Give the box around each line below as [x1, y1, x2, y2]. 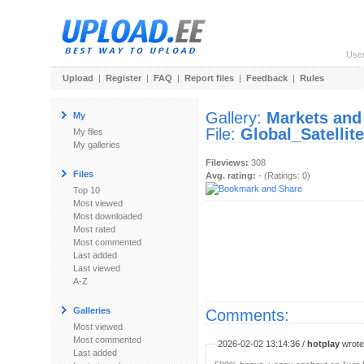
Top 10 [73, 185, 100, 195]
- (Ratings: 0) [256, 171, 310, 180]
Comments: [206, 306, 289, 324]
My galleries [73, 140, 120, 149]
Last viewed [73, 263, 120, 273]
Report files [184, 73, 234, 83]
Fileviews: [206, 158, 249, 167]
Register [106, 73, 141, 83]
